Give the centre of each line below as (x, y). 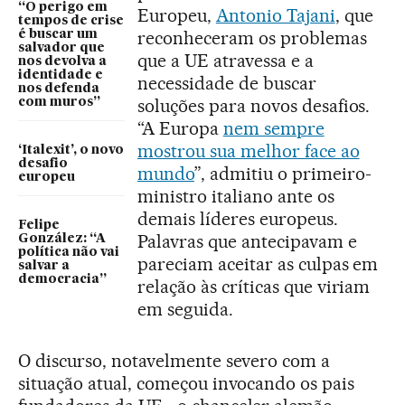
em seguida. (185, 309)
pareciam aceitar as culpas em (258, 264)
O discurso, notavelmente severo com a (174, 360)
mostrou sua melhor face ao (249, 151)
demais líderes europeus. (238, 218)
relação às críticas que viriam (254, 286)
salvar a (44, 266)
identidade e (61, 75)
